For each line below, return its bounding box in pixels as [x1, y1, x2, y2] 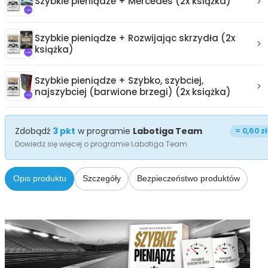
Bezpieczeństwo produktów [136, 173, 240, 184]
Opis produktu [13, 173, 66, 184]
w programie [75, 124, 133, 137]
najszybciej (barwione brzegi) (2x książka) [35, 85, 231, 98]
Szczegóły [82, 173, 121, 184]
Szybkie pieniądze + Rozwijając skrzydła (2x [35, 31, 235, 44]
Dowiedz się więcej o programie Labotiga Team [15, 138, 187, 149]
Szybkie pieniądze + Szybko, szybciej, [35, 74, 203, 87]
